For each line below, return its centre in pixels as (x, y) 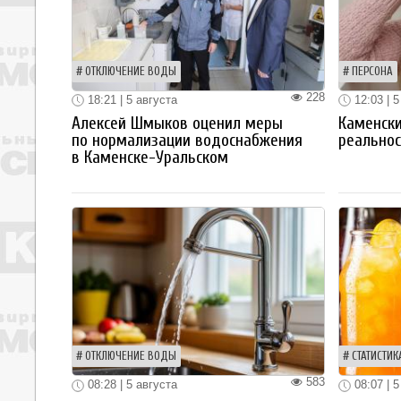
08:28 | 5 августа (131, 385)
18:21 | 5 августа (131, 99)
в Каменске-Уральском (150, 158)
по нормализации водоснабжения (187, 141)
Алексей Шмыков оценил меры (177, 124)
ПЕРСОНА (372, 71)
